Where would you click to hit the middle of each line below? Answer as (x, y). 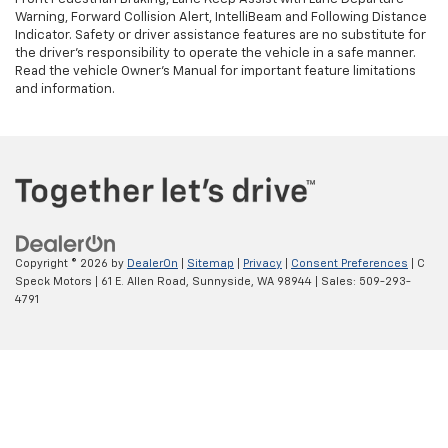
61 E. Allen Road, (143, 281)
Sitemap (210, 263)
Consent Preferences (349, 263)
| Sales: (335, 281)
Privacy (262, 263)
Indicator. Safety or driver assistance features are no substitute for (220, 36)
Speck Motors (53, 281)
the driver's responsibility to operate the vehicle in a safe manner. (215, 54)
